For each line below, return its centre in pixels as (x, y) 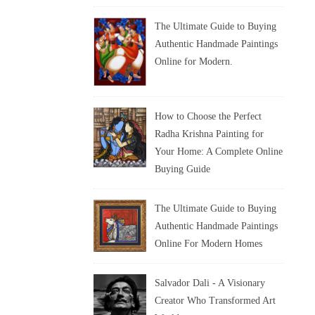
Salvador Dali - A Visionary (210, 283)
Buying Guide (182, 169)
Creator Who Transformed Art (215, 301)
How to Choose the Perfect (208, 117)
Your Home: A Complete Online (219, 152)
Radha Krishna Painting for (209, 134)
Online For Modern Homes (208, 244)
